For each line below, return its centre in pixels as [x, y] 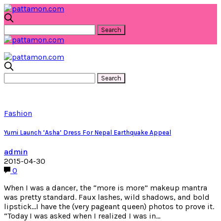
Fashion [18, 113]
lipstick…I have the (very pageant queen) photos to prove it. [109, 207]
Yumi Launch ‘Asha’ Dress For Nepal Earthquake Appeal [88, 133]
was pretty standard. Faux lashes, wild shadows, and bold [107, 197]
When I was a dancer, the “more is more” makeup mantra [106, 188]
